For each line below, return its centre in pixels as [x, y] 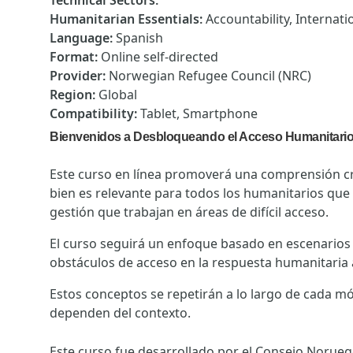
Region [71, 95]
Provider [76, 76]
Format [72, 57]
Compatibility [92, 113]
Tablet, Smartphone [199, 113]
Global [118, 95]
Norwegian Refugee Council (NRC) [210, 76]
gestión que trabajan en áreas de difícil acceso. [189, 212]
